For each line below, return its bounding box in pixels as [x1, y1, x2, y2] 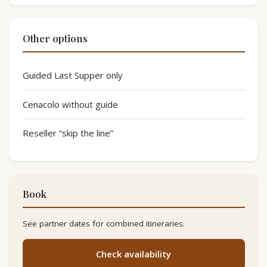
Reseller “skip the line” [22, 127, 113, 139]
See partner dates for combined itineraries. [22, 218, 185, 229]
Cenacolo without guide [22, 98, 118, 110]
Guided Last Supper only [22, 69, 123, 82]
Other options [22, 31, 88, 45]
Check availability [96, 248, 171, 260]
